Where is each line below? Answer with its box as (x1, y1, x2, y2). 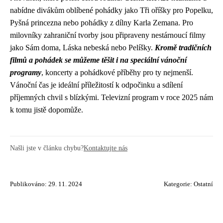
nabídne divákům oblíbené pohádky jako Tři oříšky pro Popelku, (10, 6, 213, 15)
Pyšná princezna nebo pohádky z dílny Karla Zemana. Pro (10, 18, 193, 27)
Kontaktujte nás (84, 144, 127, 152)
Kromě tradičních (155, 43, 212, 52)
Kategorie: (164, 181, 194, 188)
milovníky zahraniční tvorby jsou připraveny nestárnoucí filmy (10, 31, 206, 40)
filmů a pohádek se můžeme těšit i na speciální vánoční (10, 56, 187, 65)
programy (10, 68, 41, 77)
